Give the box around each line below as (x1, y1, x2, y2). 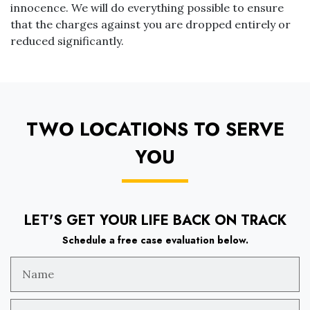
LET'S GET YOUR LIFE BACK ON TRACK (24, 210, 286, 231)
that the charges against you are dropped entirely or (10, 17, 291, 31)
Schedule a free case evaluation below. (62, 233, 248, 248)
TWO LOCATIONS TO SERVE (26, 116, 284, 143)
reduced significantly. (10, 34, 124, 48)
